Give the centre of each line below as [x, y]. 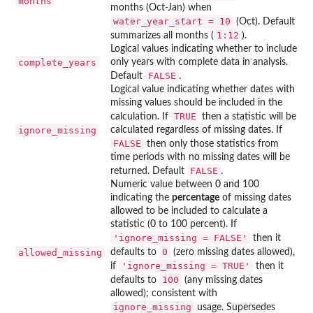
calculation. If [141, 116]
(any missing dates [222, 280]
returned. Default [149, 171]
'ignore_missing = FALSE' [180, 238]
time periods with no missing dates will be [200, 157]
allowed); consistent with [164, 293]
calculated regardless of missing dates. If [196, 130]
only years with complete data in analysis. [199, 62]
